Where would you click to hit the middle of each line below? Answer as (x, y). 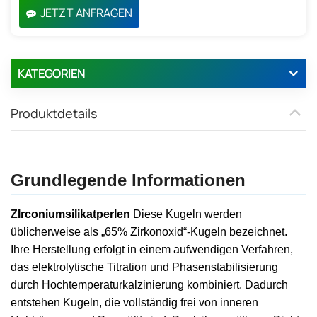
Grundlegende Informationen (128, 180)
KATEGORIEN (51, 73)
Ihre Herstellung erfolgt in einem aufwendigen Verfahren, (152, 249)
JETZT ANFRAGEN (86, 12)
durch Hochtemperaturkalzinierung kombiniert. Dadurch (149, 284)
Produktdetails (54, 113)
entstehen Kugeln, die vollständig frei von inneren (134, 302)
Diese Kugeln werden (188, 214)
